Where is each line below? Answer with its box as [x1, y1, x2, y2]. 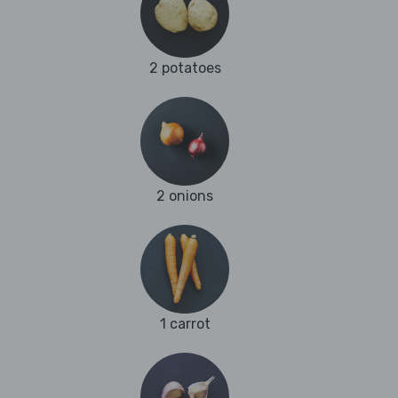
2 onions [156, 187, 213, 205]
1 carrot [159, 315, 211, 333]
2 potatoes [148, 60, 221, 77]
